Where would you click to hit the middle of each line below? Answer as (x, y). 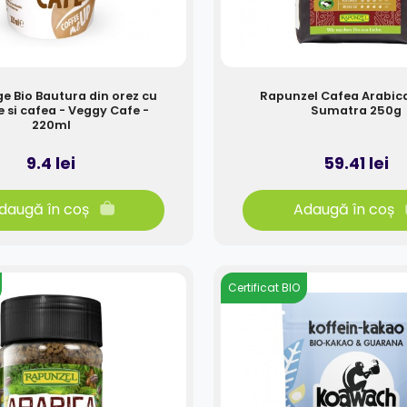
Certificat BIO (264, 288)
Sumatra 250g (356, 110)
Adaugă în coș (343, 210)
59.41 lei (356, 163)
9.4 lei (51, 163)
